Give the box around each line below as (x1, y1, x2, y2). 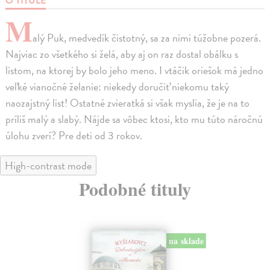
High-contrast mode (5, 157, 92, 174)
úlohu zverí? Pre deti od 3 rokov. (5, 127, 143, 144)
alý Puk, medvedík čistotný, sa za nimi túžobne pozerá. (33, 30, 262, 46)
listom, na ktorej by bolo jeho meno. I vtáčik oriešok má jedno (5, 62, 264, 79)
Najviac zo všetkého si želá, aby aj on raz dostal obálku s (5, 46, 239, 63)
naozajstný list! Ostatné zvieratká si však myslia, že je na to (5, 95, 250, 111)
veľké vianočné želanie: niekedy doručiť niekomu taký (5, 78, 230, 95)
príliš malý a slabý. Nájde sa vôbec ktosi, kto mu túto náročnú (5, 111, 263, 128)
